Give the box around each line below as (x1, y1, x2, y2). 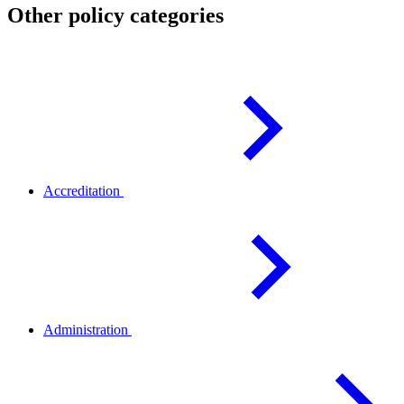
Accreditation (43, 183, 124, 199)
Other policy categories (7, 4, 224, 28)
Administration (43, 322, 132, 338)
